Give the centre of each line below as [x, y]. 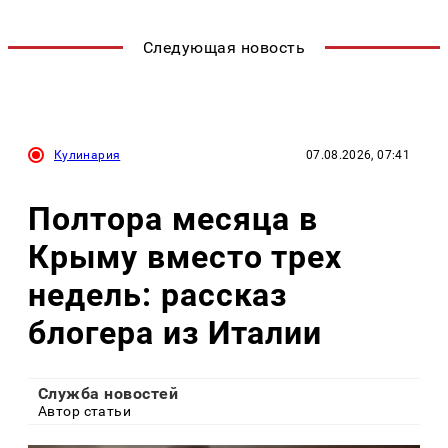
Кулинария [87, 155]
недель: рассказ [158, 294]
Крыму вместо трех [185, 256]
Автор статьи [85, 411]
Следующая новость [224, 48]
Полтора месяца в [173, 218]
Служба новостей [108, 394]
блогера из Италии [175, 332]
